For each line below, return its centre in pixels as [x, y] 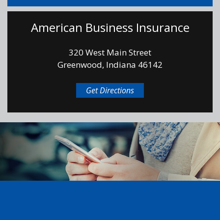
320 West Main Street [110, 53]
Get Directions [110, 91]
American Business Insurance [110, 27]
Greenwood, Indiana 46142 [110, 65]
